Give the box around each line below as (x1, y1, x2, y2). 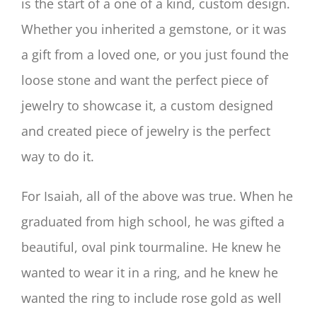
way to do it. (21, 148, 94, 166)
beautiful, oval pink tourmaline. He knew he (21, 238, 281, 256)
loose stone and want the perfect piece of (21, 71, 268, 89)
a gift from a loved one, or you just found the (21, 46, 289, 64)
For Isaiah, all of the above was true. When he (21, 188, 293, 205)
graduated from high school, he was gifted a (21, 213, 284, 231)
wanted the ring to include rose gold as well (21, 289, 282, 307)
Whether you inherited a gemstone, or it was (21, 21, 287, 38)
